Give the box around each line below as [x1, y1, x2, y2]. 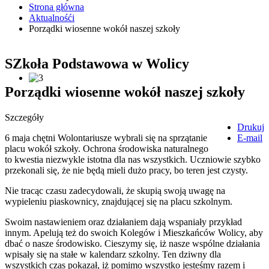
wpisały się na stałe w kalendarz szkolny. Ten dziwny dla [5, 249, 221, 260]
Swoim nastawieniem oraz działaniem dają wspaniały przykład [5, 217, 242, 228]
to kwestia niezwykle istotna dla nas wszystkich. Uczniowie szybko [5, 154, 261, 165]
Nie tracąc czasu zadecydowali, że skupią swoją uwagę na [5, 186, 225, 196]
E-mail [237, 133, 262, 144]
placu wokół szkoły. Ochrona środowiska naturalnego [5, 144, 208, 154]
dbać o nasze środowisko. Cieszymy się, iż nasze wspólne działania [5, 238, 260, 249]
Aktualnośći [29, 13, 74, 23]
